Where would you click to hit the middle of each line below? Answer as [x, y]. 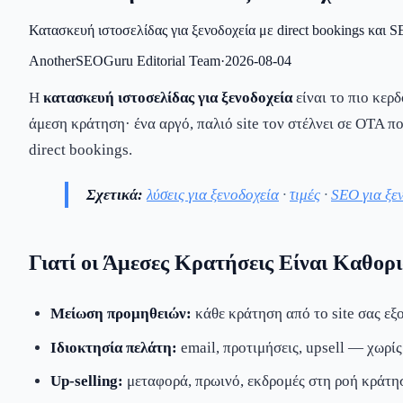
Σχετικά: [115, 195]
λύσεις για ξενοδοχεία [213, 195]
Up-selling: [87, 381]
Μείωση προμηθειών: [121, 314]
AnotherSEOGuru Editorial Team [125, 60]
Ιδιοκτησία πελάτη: [114, 347]
